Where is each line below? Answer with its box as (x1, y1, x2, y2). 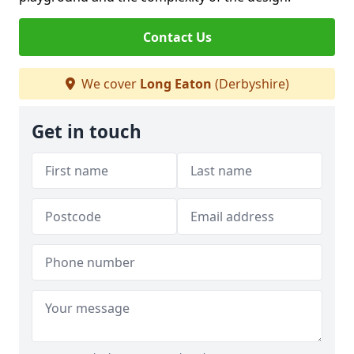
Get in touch (32, 119, 141, 144)
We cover (77, 75, 140, 92)
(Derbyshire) (211, 75, 289, 92)
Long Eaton (139, 75, 212, 92)
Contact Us (142, 28, 212, 46)
